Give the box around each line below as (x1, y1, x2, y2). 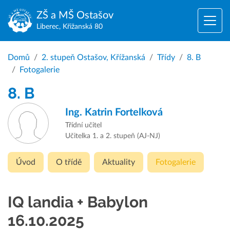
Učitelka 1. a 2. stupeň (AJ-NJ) (65, 132, 160, 140)
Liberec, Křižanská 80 (36, 23, 103, 30)
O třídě (56, 158, 82, 166)
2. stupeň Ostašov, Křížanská (42, 53, 145, 62)
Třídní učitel (65, 122, 102, 129)
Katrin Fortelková (82, 107, 163, 118)
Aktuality (102, 158, 135, 166)
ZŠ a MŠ (36, 10, 74, 21)
